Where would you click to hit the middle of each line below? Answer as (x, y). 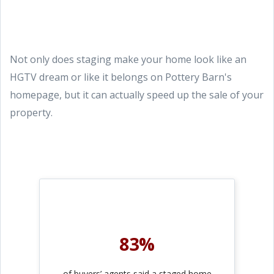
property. (31, 112)
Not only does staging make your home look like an (128, 59)
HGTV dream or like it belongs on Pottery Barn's (121, 77)
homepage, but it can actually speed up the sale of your (137, 94)
